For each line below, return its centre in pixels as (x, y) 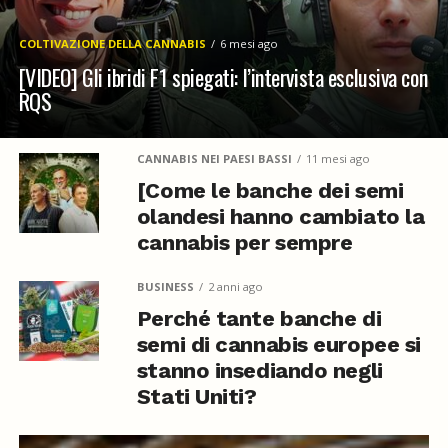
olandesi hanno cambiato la (280, 216)
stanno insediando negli (259, 370)
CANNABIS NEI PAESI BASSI (214, 158)
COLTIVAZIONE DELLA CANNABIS (112, 43)
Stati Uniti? (196, 396)
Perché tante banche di (259, 318)
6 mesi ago (248, 43)
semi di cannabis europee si (278, 344)
